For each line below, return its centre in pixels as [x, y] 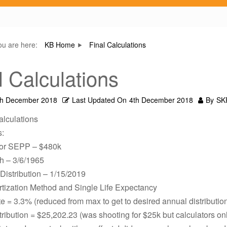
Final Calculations [118, 45]
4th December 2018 [161, 100]
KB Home [60, 45]
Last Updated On [99, 100]
